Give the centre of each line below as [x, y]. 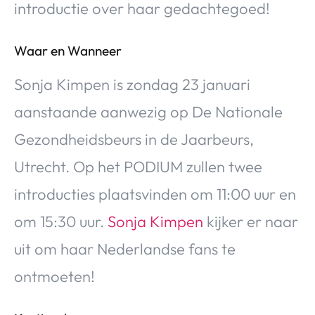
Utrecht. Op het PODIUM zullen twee [138, 166]
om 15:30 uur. [61, 221]
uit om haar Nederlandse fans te [125, 249]
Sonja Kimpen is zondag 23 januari [132, 84]
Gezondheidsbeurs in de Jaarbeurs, [134, 139]
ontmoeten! [54, 276]
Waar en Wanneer [68, 50]
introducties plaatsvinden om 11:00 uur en [155, 194]
